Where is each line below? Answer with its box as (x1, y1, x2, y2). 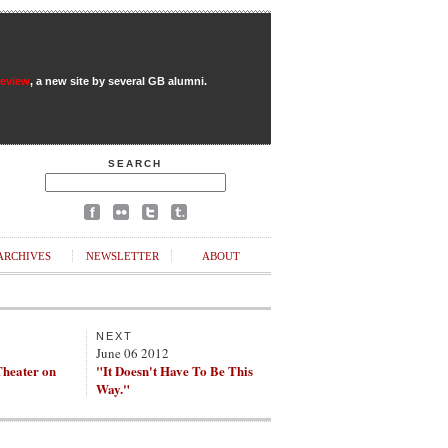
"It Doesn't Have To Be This (96, 361, 253, 380)
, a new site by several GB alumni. (29, 75, 207, 87)
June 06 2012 (96, 344, 169, 362)
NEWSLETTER (85, 250, 159, 262)
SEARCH (108, 158, 162, 169)
